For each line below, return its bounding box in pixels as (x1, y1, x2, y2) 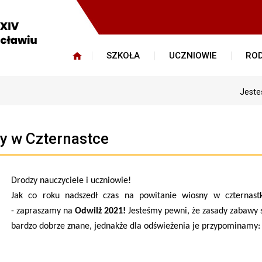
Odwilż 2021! (75, 206, 129, 216)
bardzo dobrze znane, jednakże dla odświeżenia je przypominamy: (11, 222, 260, 231)
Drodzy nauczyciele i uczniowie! (11, 176, 131, 185)
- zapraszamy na (11, 206, 75, 216)
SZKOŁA (106, 50, 140, 61)
